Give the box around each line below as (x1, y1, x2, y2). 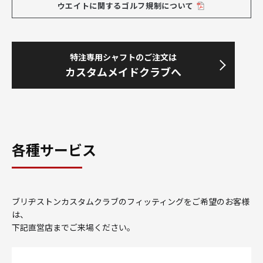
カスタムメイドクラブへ (65, 63, 181, 79)
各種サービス (12, 139, 96, 160)
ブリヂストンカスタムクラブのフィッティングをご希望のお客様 (12, 195, 249, 207)
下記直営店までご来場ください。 (12, 221, 135, 233)
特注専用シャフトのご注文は (70, 50, 177, 63)
